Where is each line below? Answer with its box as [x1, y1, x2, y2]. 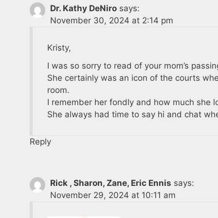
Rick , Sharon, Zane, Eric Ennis [50, 178, 172, 188]
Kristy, [47, 42, 72, 53]
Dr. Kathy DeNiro [50, 3, 117, 13]
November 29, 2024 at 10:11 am [50, 190, 176, 200]
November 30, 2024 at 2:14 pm [50, 15, 174, 25]
